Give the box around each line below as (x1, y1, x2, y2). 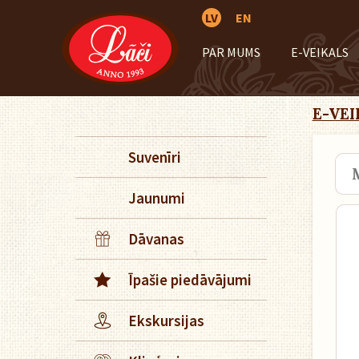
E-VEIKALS (290, 44, 349, 60)
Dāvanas (128, 229, 184, 248)
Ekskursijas (128, 311, 204, 330)
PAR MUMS (202, 44, 260, 60)
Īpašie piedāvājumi (128, 270, 252, 289)
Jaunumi (128, 188, 185, 208)
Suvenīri (128, 147, 181, 167)
